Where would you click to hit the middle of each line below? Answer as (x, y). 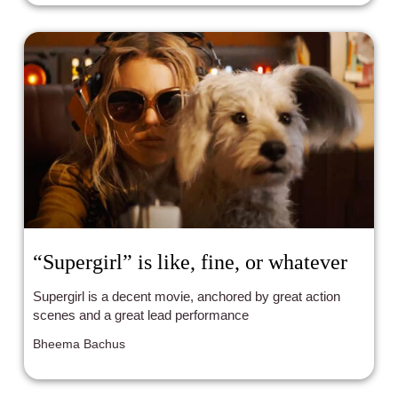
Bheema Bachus (80, 343)
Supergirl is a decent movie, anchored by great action (187, 296)
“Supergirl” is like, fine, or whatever (191, 262)
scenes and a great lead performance (141, 314)
